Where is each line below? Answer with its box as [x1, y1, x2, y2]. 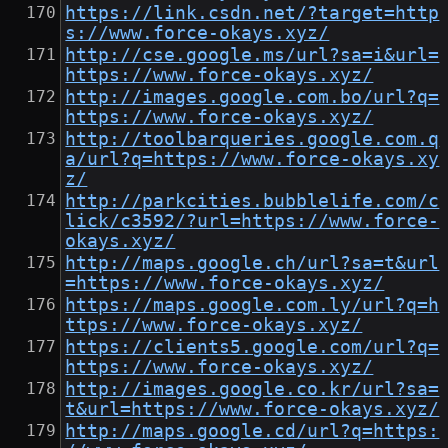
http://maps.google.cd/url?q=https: [65, 421, 440, 442]
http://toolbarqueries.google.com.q [65, 129, 440, 150]
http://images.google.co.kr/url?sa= [65, 379, 440, 400]
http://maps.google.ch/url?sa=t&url [65, 253, 440, 274]
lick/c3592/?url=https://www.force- [65, 211, 440, 232]
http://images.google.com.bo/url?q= [65, 87, 440, 108]
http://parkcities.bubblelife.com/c [65, 191, 440, 212]
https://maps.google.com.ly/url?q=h [65, 295, 440, 316]
